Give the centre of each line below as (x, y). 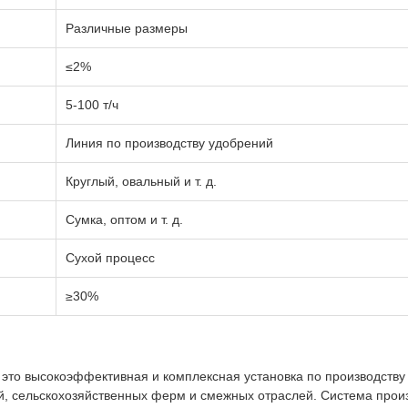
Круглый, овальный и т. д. (141, 181)
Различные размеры (127, 28)
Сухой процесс (110, 258)
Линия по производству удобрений (169, 143)
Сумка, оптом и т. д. (124, 219)
